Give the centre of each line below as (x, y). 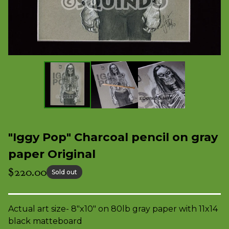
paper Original (52, 154)
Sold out (64, 172)
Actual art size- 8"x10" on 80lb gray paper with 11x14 (113, 209)
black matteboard (45, 221)
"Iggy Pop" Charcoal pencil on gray (113, 137)
